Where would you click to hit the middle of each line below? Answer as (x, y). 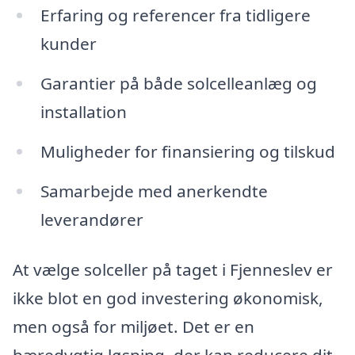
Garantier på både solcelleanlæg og (178, 83)
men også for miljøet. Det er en (134, 327)
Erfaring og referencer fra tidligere (175, 15)
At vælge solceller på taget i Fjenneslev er (173, 270)
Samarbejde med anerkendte (154, 191)
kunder (68, 44)
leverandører (92, 219)
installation (83, 111)
